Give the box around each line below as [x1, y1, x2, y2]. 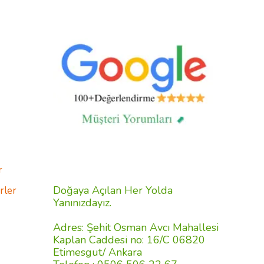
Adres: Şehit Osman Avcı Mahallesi [53, 220, 219, 235]
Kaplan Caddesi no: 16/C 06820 [53, 233, 205, 247]
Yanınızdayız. [53, 196, 111, 210]
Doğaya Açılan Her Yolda [53, 183, 173, 197]
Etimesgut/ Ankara [53, 245, 145, 259]
